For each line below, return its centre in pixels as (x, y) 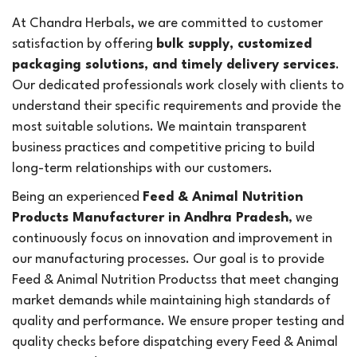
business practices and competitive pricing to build (163, 148)
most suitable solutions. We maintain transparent (159, 127)
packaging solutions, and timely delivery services (174, 65)
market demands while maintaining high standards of (171, 301)
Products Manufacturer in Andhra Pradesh (150, 218)
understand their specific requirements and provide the (177, 106)
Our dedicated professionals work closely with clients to (178, 86)
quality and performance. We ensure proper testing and (178, 322)
